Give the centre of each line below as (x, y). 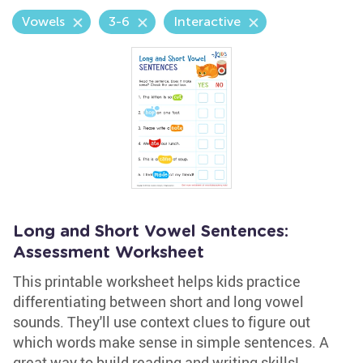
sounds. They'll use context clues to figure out (162, 322)
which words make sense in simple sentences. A (171, 342)
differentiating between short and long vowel (158, 301)
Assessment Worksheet (109, 253)
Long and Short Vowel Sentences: (151, 232)
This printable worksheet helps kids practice (157, 281)
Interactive (207, 21)
